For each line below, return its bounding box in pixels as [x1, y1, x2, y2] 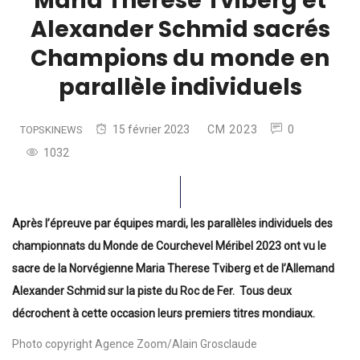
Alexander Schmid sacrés [30, 13, 330, 45]
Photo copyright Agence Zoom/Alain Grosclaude [12, 337, 257, 350]
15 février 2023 [112, 122, 190, 136]
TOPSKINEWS [20, 123, 83, 136]
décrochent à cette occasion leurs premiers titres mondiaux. [12, 306, 315, 320]
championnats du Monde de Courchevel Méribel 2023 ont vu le [12, 239, 326, 252]
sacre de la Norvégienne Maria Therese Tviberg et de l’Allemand [12, 261, 334, 275]
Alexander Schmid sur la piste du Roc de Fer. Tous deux [12, 284, 292, 297]
